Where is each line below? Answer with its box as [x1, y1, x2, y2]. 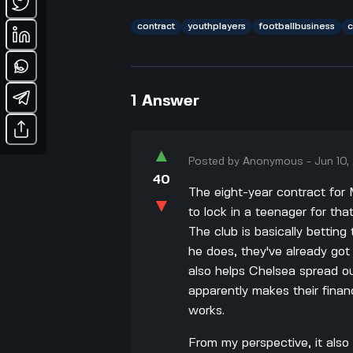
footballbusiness [258, 21, 336, 31]
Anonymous [243, 155, 304, 167]
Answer [142, 93, 200, 109]
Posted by [188, 155, 243, 167]
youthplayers [188, 21, 247, 31]
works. [188, 304, 225, 317]
